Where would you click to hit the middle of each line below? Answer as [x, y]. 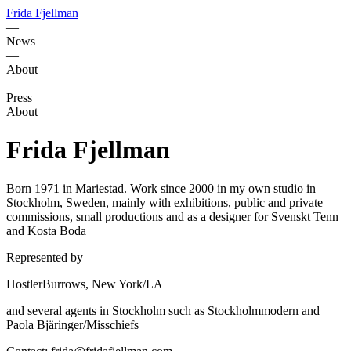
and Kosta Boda [46, 230]
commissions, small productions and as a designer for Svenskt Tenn [172, 216]
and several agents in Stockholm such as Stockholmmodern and [163, 310]
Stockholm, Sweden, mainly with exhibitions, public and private [165, 202]
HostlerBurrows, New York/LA [85, 284]
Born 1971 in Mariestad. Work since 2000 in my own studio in [161, 188]
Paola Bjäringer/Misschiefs [72, 324]
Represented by [45, 257]
